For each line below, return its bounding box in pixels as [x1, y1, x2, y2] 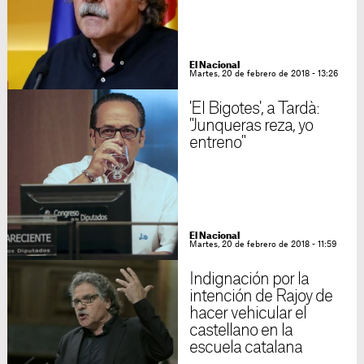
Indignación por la [188, 271, 310, 288]
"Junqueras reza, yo [188, 118, 314, 134]
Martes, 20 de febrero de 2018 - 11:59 [188, 240, 336, 249]
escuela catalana [188, 340, 303, 356]
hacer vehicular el [188, 305, 307, 322]
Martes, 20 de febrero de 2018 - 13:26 [188, 70, 338, 78]
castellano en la [188, 323, 293, 339]
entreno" [188, 135, 246, 151]
